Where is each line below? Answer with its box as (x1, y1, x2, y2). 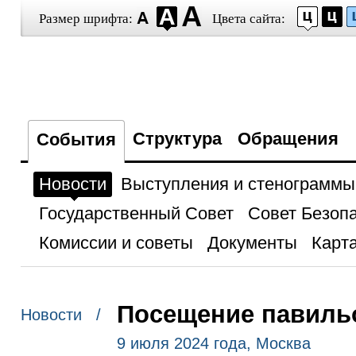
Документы (207, 233, 297, 253)
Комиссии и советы (38, 233, 193, 253)
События (36, 130, 116, 149)
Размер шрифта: (38, 11, 133, 26)
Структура (132, 129, 222, 149)
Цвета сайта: (211, 11, 285, 26)
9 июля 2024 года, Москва (116, 335, 311, 352)
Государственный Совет (38, 203, 234, 223)
